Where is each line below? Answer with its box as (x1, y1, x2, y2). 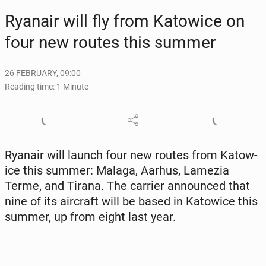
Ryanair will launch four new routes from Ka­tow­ (5, 148, 258, 162)
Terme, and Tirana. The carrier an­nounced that (5, 179, 250, 193)
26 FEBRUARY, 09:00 (5, 68, 81, 78)
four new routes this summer (5, 33, 216, 52)
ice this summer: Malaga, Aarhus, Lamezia (5, 163, 229, 178)
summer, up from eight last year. (5, 210, 176, 224)
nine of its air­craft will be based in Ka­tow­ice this (5, 194, 258, 208)
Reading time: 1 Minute (5, 82, 88, 91)
